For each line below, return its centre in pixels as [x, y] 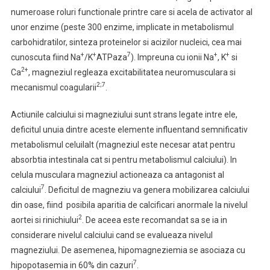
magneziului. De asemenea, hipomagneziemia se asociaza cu [128, 250]
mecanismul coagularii [53, 87]
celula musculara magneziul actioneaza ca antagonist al [117, 175]
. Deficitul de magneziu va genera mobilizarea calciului [147, 190]
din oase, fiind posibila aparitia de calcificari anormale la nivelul [129, 205]
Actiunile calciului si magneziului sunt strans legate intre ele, [124, 115]
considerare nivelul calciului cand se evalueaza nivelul [111, 235]
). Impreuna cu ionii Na [172, 57]
